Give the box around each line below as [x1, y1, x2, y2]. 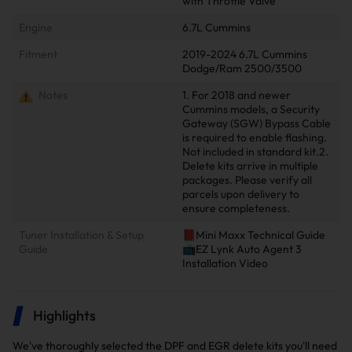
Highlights [33, 306, 96, 325]
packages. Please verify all [182, 172, 312, 187]
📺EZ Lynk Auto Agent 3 [182, 241, 302, 256]
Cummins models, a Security [182, 101, 320, 116]
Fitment [19, 46, 57, 61]
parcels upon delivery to [182, 186, 299, 201]
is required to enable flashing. [182, 130, 327, 145]
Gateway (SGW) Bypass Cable [182, 115, 331, 130]
